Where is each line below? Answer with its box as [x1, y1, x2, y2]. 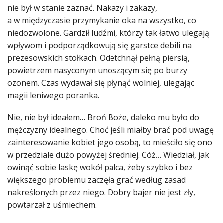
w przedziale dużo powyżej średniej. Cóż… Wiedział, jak [7, 149, 209, 161]
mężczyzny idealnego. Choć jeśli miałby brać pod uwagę [7, 124, 214, 136]
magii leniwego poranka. [7, 90, 99, 101]
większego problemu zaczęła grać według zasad [7, 174, 186, 186]
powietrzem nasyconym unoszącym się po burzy [7, 65, 187, 76]
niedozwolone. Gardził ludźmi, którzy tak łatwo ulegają [7, 27, 209, 39]
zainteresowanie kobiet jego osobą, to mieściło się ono [7, 137, 212, 148]
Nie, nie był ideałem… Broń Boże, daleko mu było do [7, 112, 199, 123]
